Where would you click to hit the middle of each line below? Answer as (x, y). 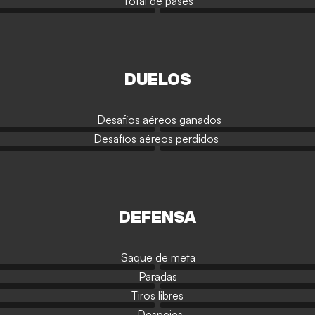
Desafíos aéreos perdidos (156, 139)
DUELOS (157, 80)
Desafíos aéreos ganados (159, 120)
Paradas (157, 276)
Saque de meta (158, 257)
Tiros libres (157, 295)
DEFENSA (157, 218)
